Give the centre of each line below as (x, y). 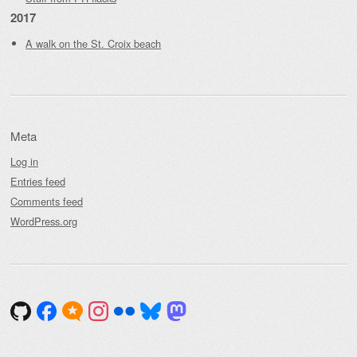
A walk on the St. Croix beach (94, 43)
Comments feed (47, 201)
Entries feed (38, 181)
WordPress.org (44, 221)
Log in (24, 161)
